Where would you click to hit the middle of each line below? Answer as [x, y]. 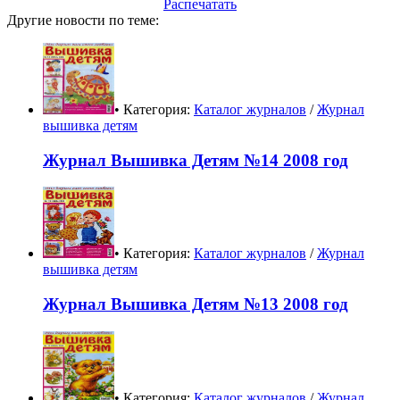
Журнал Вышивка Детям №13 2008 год [196, 304]
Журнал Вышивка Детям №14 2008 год [196, 160]
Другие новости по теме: [83, 20]
